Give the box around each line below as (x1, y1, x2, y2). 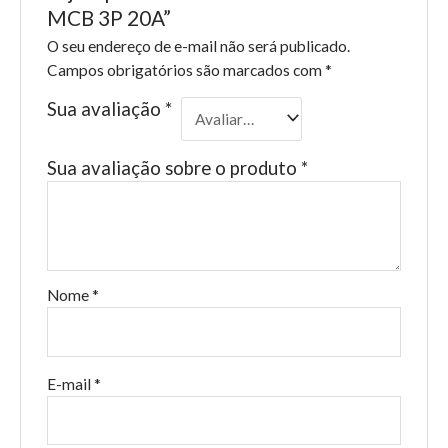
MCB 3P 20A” (46, 5, 171, 30)
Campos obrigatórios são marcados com (46, 60, 325, 79)
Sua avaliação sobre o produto (46, 157, 301, 180)
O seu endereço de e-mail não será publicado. (46, 36, 350, 55)
